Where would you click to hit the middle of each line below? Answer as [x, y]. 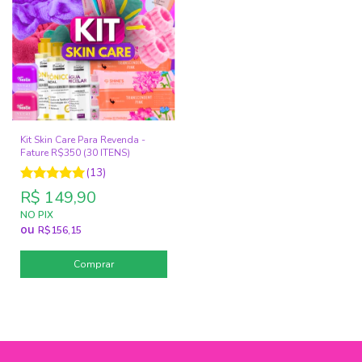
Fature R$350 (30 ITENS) [75, 152]
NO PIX [37, 215]
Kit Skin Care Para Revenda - [83, 139]
